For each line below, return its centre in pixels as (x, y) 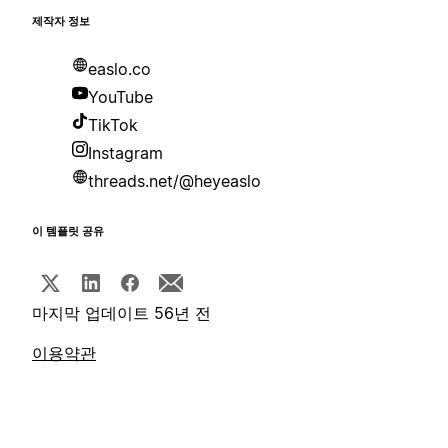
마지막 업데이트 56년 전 (121, 313)
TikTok (113, 125)
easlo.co (119, 69)
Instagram (125, 153)
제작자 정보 (61, 22)
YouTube (120, 97)
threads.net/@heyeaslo (174, 181)
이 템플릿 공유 (68, 232)
